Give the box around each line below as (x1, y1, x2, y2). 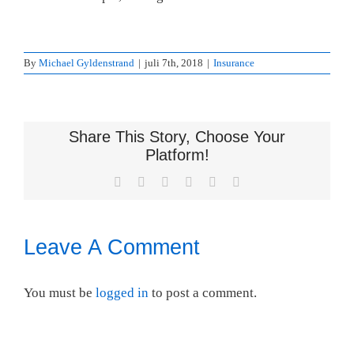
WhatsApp (192, 175, 246, 189)
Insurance (213, 56, 254, 69)
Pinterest (216, 175, 258, 189)
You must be (24, 284, 96, 300)
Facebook (121, 175, 170, 189)
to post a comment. (149, 284, 257, 300)
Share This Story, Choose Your (69, 128, 285, 146)
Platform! (145, 146, 209, 164)
